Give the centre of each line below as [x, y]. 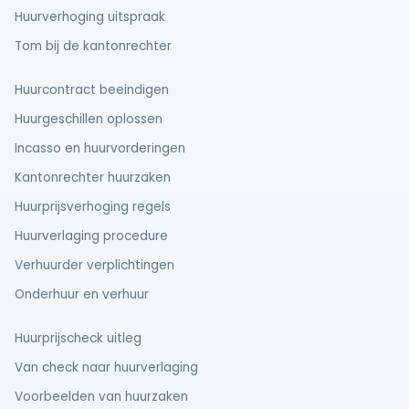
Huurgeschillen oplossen [89, 119]
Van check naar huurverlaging [106, 367]
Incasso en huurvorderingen [100, 148]
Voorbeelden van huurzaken [101, 397]
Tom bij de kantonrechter [93, 46]
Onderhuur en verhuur [82, 294]
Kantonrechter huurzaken [93, 178]
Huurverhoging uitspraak [90, 17]
